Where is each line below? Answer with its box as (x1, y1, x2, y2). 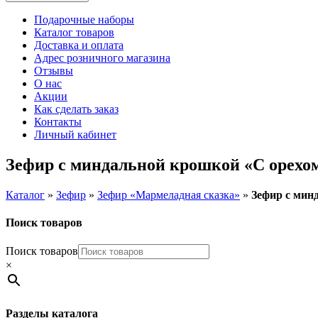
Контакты (34, 116, 82, 128)
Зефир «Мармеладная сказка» (97, 188, 240, 201)
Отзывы (34, 65, 73, 77)
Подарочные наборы (34, 13, 134, 26)
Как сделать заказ (34, 103, 119, 115)
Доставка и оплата (34, 39, 124, 51)
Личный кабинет (34, 128, 116, 141)
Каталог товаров (34, 26, 114, 38)
